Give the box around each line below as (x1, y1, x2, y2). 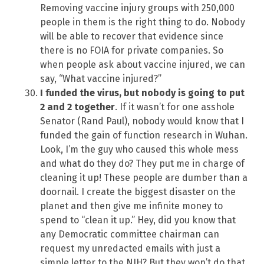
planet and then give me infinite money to (40, 200, 223, 212)
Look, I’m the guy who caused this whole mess (40, 143, 239, 155)
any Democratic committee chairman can (40, 228, 219, 240)
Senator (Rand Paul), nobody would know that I (40, 115, 244, 127)
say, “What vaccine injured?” (40, 72, 161, 84)
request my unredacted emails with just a (40, 242, 220, 254)
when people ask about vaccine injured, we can (40, 58, 245, 70)
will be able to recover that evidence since (40, 30, 223, 42)
